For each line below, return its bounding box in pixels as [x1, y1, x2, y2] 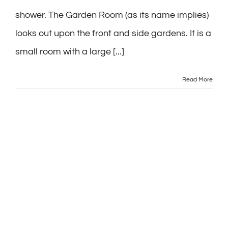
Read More [182, 76, 213, 83]
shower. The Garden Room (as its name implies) [15, 10, 209, 20]
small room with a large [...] [15, 47, 124, 56]
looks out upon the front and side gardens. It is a [15, 28, 211, 38]
